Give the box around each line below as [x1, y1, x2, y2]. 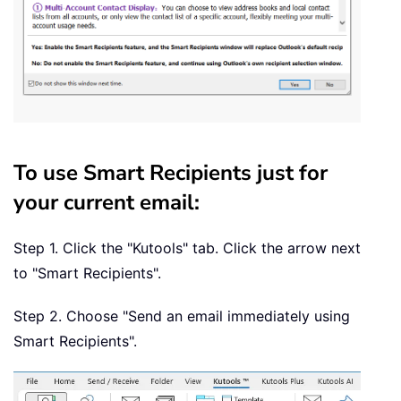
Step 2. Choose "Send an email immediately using [13, 306, 350, 325]
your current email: [13, 187, 200, 217]
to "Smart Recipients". [13, 263, 161, 282]
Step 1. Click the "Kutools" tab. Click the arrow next [13, 238, 361, 257]
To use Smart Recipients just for [13, 158, 328, 187]
